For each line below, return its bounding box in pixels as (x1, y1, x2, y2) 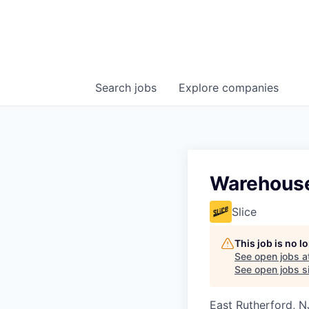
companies (222, 81, 279, 95)
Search (95, 81, 134, 95)
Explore (179, 81, 222, 95)
